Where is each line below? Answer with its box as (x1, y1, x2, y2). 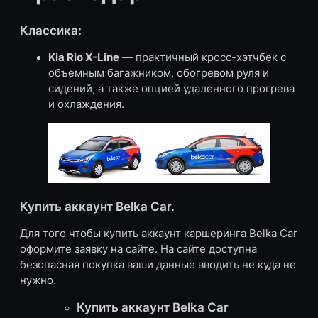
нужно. (20, 273, 56, 287)
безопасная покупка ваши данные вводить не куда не (20, 258, 296, 271)
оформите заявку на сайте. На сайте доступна (20, 242, 257, 256)
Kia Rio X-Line (48, 51, 119, 65)
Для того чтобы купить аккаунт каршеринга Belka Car (20, 226, 297, 240)
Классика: (20, 23, 82, 38)
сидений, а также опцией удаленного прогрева (48, 82, 295, 96)
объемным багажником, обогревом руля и (48, 67, 269, 80)
